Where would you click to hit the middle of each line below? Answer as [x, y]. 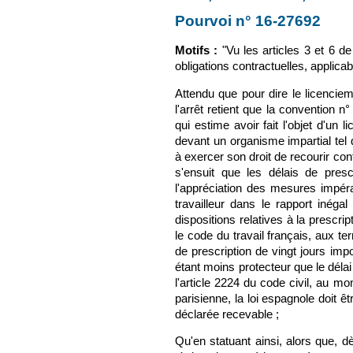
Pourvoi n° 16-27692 [248, 21]
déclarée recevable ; [227, 314]
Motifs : [197, 50]
